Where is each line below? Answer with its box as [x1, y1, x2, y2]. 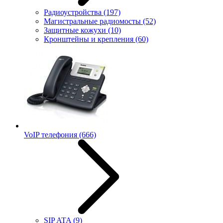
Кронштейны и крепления [44, 35, 135, 43]
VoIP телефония [24, 130, 79, 139]
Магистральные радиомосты [44, 17, 143, 25]
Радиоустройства [44, 8, 104, 16]
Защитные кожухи [44, 26, 108, 34]
